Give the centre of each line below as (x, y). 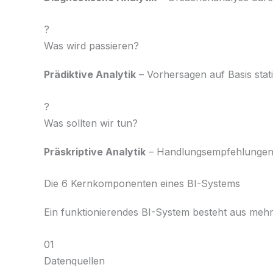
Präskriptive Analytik (95, 151)
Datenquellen (74, 261)
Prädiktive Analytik (90, 75)
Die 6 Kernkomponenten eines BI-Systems (142, 184)
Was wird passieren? (91, 46)
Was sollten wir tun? (91, 123)
